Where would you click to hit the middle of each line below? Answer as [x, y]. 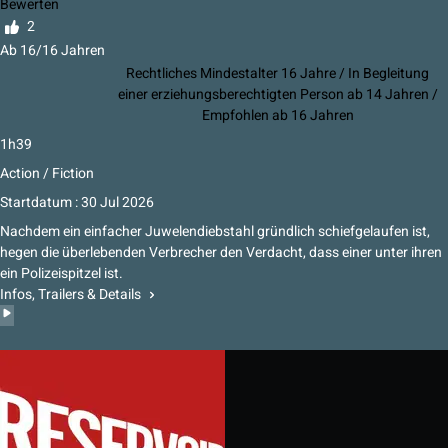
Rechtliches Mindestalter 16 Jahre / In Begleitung [277, 74]
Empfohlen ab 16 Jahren [277, 116]
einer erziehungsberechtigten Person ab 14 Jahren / [277, 95]
